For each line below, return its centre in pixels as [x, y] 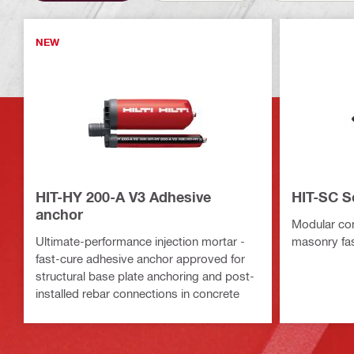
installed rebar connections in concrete [137, 293]
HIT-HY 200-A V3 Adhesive [123, 197]
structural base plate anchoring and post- [145, 276]
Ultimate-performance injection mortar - [140, 241]
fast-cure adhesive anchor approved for [140, 258]
